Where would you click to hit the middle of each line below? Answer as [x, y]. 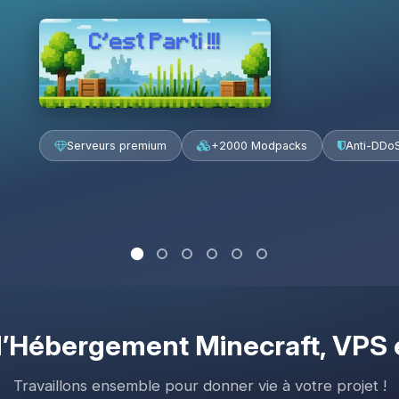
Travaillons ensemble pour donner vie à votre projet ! [199, 386]
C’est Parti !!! [155, 40]
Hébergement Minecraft [164, 345]
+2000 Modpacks [259, 146]
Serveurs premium [117, 146]
